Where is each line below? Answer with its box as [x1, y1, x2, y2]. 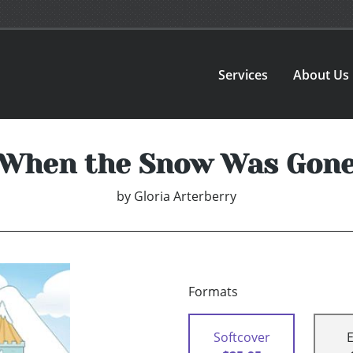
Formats [188, 283, 238, 301]
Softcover [213, 329, 270, 347]
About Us [293, 65, 350, 84]
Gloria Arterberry [134, 188, 236, 206]
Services [218, 65, 269, 84]
